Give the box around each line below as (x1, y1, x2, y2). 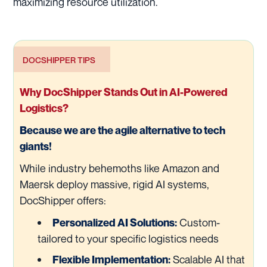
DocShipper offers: (20, 193, 106, 207)
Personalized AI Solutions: (52, 216, 177, 229)
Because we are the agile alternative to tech (20, 123, 225, 136)
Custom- (177, 215, 220, 229)
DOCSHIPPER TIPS (23, 54, 95, 65)
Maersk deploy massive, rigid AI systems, (20, 177, 209, 191)
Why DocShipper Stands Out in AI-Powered (20, 85, 228, 98)
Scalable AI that (170, 252, 245, 266)
